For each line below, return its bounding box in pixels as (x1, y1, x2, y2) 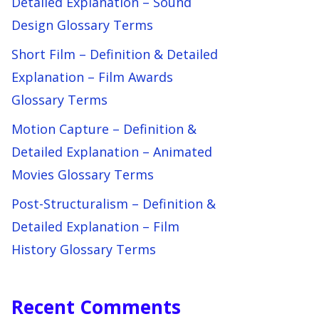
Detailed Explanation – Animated (11, 143, 212, 160)
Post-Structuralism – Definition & (11, 195, 216, 212)
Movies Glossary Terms (11, 166, 154, 183)
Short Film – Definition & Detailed (11, 46, 218, 63)
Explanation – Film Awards (11, 68, 173, 85)
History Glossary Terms (11, 241, 156, 258)
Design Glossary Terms (11, 16, 153, 33)
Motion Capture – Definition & (11, 120, 197, 137)
